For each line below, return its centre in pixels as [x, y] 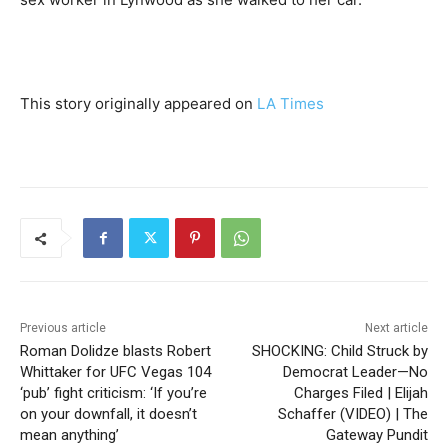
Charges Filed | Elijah [360, 393]
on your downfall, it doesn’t [108, 414]
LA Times [290, 104]
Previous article [63, 328]
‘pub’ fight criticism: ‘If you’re [113, 393]
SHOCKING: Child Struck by [339, 351]
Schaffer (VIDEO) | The [352, 414]
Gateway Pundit [376, 435]
